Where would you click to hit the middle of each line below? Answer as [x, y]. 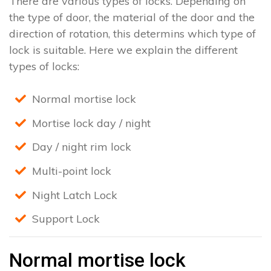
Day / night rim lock [82, 147]
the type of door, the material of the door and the [132, 18]
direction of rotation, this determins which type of [132, 34]
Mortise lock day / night [91, 123]
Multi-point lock [72, 171]
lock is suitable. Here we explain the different [123, 50]
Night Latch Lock [75, 195]
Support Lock [66, 219]
